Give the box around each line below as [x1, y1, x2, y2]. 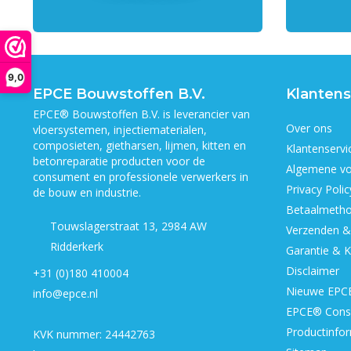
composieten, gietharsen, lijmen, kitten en [33, 138, 246, 153]
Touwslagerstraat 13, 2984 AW [49, 219, 207, 233]
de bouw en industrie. [33, 185, 141, 200]
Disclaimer [285, 263, 339, 278]
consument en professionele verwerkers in [33, 169, 248, 184]
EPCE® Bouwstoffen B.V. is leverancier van [33, 107, 250, 121]
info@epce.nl [33, 286, 98, 301]
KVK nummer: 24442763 [33, 327, 155, 342]
